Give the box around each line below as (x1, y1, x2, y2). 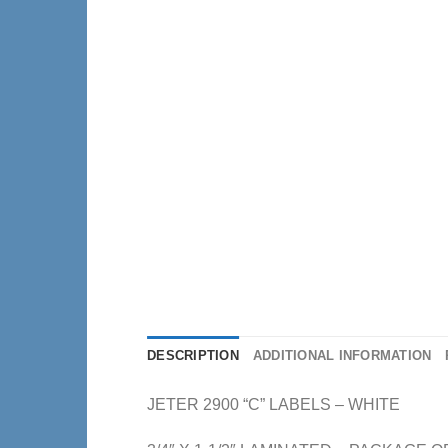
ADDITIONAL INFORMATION (252, 348, 432, 364)
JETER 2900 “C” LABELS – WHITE (147, 396, 400, 414)
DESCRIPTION (147, 348, 239, 364)
